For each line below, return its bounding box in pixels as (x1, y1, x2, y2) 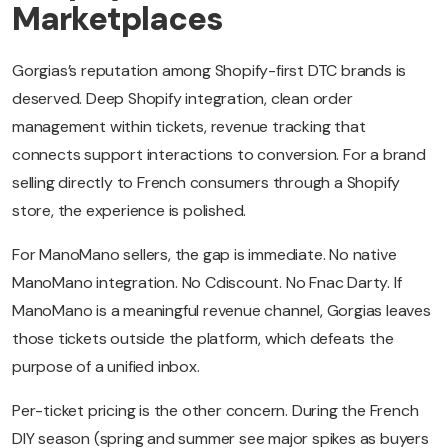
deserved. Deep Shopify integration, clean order (12, 88, 353, 110)
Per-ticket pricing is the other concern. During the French (12, 400, 419, 422)
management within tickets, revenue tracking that (12, 116, 366, 138)
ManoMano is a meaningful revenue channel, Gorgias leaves (12, 300, 431, 322)
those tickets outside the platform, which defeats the (12, 328, 394, 350)
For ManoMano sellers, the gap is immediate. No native (12, 244, 397, 266)
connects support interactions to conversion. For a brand (12, 144, 426, 166)
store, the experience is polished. (12, 200, 247, 222)
